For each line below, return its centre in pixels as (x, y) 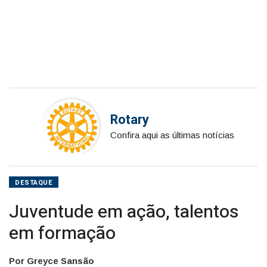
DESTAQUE (34, 182)
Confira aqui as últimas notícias (172, 135)
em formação (62, 233)
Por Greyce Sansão (52, 260)
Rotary (130, 120)
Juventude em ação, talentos (124, 212)
